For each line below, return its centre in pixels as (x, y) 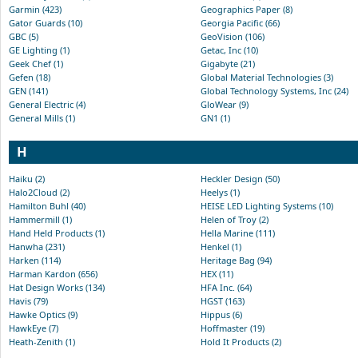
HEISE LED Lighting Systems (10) (267, 205)
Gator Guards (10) (46, 22)
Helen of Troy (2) (235, 219)
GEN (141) (28, 90)
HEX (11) (217, 273)
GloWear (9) (225, 104)
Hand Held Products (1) (57, 233)
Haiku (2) (27, 178)
